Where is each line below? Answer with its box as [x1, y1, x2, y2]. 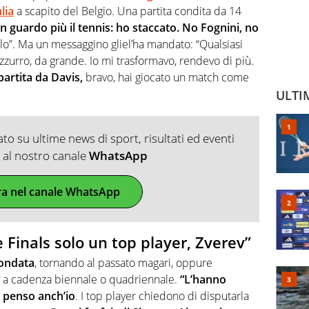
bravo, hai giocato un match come [83, 69, 249, 85]
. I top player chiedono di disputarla [75, 288, 249, 304]
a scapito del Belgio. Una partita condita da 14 [14, 3, 241, 19]
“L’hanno [180, 272, 226, 288]
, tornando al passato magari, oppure [34, 255, 212, 271]
